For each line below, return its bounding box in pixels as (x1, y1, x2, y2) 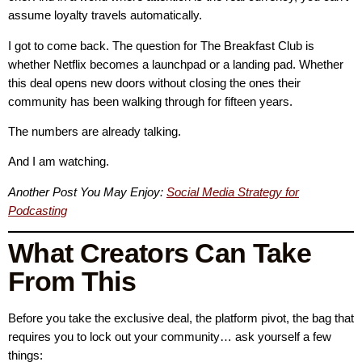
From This (8, 266, 136, 297)
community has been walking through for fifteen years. (8, 94, 293, 108)
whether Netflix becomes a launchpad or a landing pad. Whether (8, 57, 343, 71)
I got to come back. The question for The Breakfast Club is (8, 38, 314, 53)
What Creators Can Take (8, 238, 312, 269)
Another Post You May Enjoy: (8, 184, 166, 199)
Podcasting (8, 203, 67, 217)
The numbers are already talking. (8, 124, 181, 138)
